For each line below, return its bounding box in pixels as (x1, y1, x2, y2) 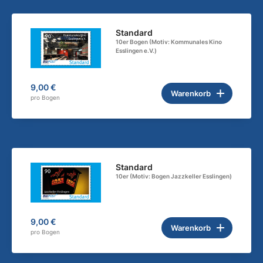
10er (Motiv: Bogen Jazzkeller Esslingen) (116, 172, 232, 180)
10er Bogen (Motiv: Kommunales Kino (116, 38, 222, 46)
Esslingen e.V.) (116, 47, 157, 55)
